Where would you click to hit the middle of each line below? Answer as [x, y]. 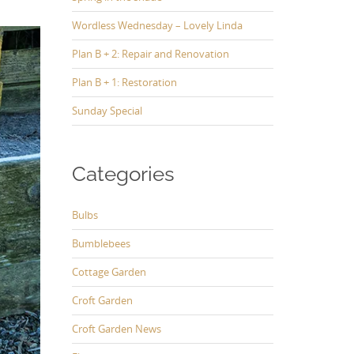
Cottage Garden [109, 271]
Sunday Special [107, 111]
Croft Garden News [117, 328]
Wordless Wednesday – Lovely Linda [157, 26]
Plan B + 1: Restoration [124, 83]
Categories [123, 174]
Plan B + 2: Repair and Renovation [151, 54]
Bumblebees [101, 243]
